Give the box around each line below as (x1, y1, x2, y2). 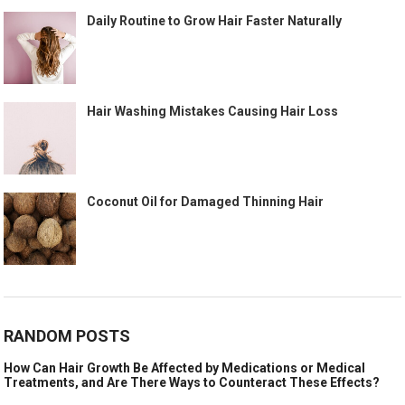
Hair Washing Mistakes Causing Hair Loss (87, 104, 339, 119)
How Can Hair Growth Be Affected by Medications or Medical (4, 361, 366, 376)
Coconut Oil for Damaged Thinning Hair (87, 194, 325, 210)
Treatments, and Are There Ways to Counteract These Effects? (4, 375, 381, 391)
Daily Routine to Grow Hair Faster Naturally (87, 14, 343, 29)
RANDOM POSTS (4, 326, 131, 346)
